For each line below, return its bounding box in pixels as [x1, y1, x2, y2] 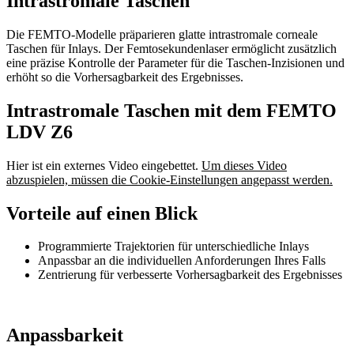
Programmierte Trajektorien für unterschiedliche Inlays [38, 239, 309, 254]
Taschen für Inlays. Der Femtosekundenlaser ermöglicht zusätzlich [6, 41, 337, 55]
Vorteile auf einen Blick [6, 202, 198, 224]
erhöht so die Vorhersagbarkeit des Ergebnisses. [6, 70, 243, 84]
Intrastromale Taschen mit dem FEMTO [6, 100, 337, 121]
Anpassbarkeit [6, 325, 123, 346]
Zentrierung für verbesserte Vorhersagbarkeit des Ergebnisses [38, 268, 342, 282]
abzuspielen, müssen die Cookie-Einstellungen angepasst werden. [6, 172, 333, 186]
